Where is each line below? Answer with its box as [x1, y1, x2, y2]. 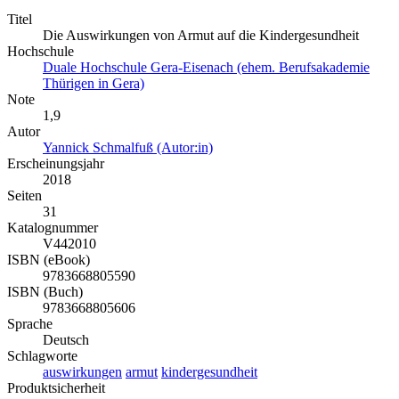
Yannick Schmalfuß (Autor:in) [43, 139, 213, 155]
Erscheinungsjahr [7, 155, 104, 171]
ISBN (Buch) [7, 283, 83, 299]
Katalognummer [7, 219, 98, 235]
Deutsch [43, 331, 89, 347]
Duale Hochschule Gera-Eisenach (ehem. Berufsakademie [43, 59, 370, 75]
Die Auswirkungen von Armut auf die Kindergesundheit [43, 27, 359, 43]
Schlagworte [7, 347, 77, 363]
